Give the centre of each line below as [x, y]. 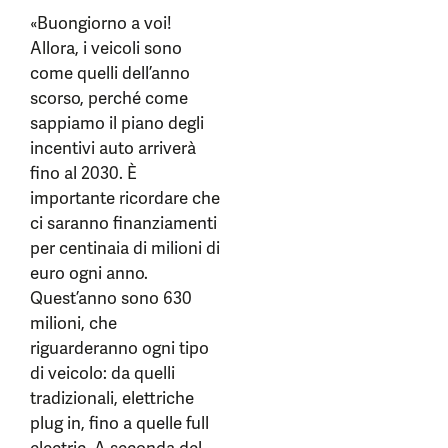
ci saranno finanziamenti [123, 223]
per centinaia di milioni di [125, 248]
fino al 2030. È [83, 173]
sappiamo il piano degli [117, 123]
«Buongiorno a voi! [101, 23]
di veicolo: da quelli [102, 373]
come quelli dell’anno [110, 73]
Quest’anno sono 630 [111, 298]
